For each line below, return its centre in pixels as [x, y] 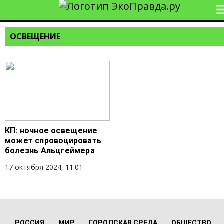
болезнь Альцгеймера [50, 151]
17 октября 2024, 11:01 [44, 167]
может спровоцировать [53, 141]
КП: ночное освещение [51, 131]
